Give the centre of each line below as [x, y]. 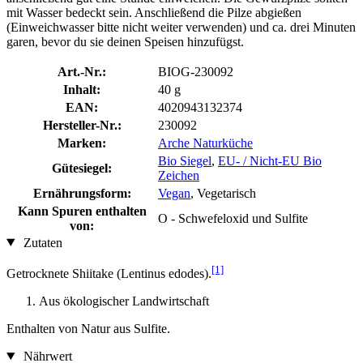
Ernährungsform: [82, 193]
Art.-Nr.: [82, 71]
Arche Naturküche [205, 143]
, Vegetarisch [223, 193]
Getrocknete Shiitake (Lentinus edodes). [109, 273]
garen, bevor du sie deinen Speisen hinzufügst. [125, 41]
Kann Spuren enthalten [82, 211]
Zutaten [41, 242]
